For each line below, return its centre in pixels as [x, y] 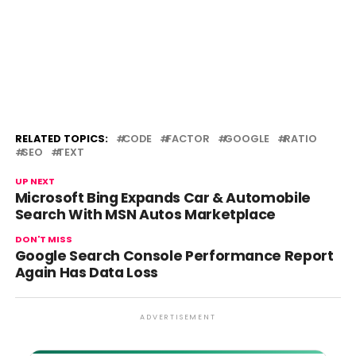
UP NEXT [35, 181]
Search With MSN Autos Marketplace [145, 215]
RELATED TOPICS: [61, 139]
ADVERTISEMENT [178, 317]
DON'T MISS [43, 239]
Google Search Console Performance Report [174, 256]
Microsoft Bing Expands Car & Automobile [163, 198]
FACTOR [188, 139]
